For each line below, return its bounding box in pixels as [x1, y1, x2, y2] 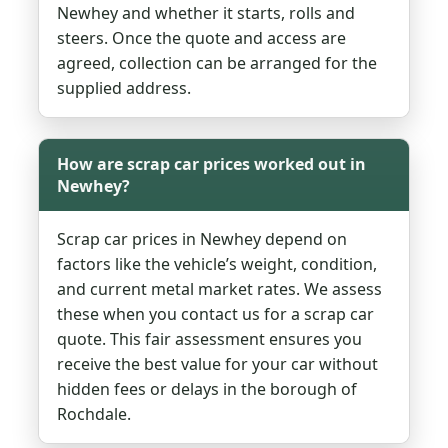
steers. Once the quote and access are [57, 27, 347, 50]
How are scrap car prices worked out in [57, 153, 367, 176]
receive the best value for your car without [57, 353, 379, 376]
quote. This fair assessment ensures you [57, 328, 363, 351]
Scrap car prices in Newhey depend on [57, 228, 348, 251]
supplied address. [57, 77, 192, 100]
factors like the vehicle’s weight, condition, [57, 253, 378, 276]
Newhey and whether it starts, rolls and [57, 2, 356, 25]
